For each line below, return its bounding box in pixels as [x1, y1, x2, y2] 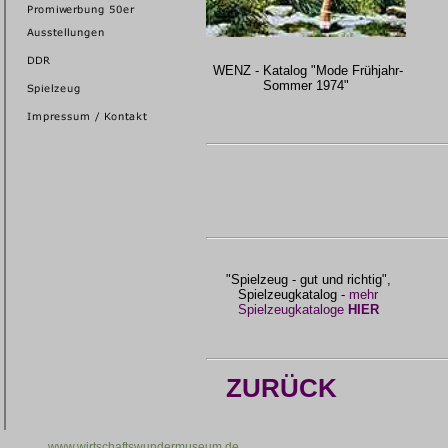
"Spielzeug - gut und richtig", [225, 271, 391, 287]
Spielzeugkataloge [237, 301, 348, 317]
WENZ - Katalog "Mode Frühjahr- [209, 62, 403, 78]
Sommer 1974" [263, 77, 349, 93]
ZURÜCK [226, 372, 337, 403]
